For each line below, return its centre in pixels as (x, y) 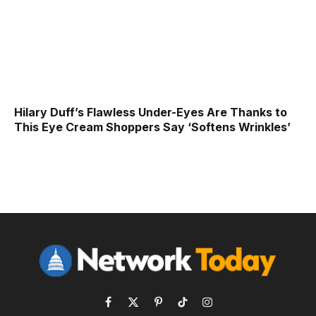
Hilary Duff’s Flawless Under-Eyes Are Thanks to (151, 112)
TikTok (198, 308)
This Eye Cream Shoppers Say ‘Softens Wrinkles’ (152, 127)
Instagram (229, 308)
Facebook (132, 308)
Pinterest (177, 308)
